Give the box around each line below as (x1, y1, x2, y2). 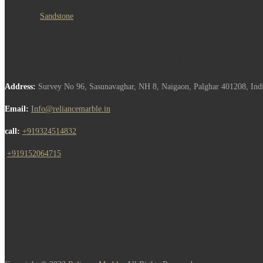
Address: (5, 82, 36, 91)
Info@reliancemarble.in (31, 104, 110, 113)
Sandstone (40, 11, 73, 21)
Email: (5, 104, 29, 113)
